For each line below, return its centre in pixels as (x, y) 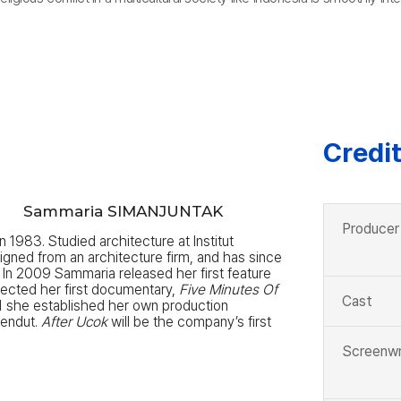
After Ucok (75, 322)
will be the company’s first (190, 322)
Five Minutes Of (229, 290)
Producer (370, 229)
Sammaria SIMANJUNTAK (124, 211)
